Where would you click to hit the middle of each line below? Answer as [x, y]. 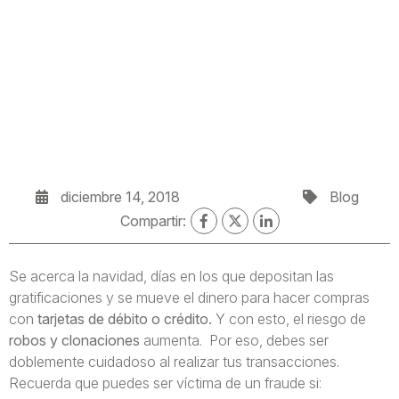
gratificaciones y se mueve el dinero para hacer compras [189, 297]
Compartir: [153, 221]
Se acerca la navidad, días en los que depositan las [171, 276]
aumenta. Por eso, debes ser [234, 340]
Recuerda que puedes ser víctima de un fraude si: [165, 383]
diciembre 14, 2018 [118, 197]
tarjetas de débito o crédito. [125, 319]
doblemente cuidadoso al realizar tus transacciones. [174, 362]
